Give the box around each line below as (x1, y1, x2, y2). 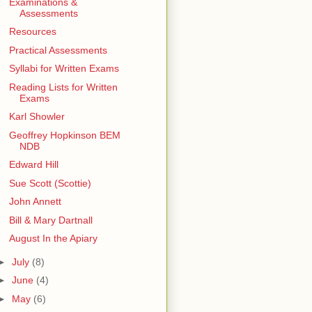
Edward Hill (8, 159, 58, 171)
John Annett (8, 196, 61, 208)
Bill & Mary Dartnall (8, 214, 93, 226)
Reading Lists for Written (8, 81, 118, 93)
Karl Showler (8, 111, 65, 123)
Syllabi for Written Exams (8, 63, 119, 75)
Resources (8, 26, 56, 38)
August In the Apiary (8, 233, 97, 244)
